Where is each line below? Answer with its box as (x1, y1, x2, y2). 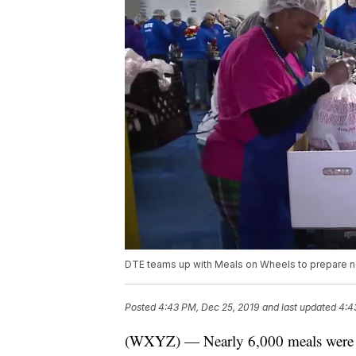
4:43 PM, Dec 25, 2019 (158, 301, 259, 314)
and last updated (262, 301, 336, 314)
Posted (125, 301, 158, 314)
